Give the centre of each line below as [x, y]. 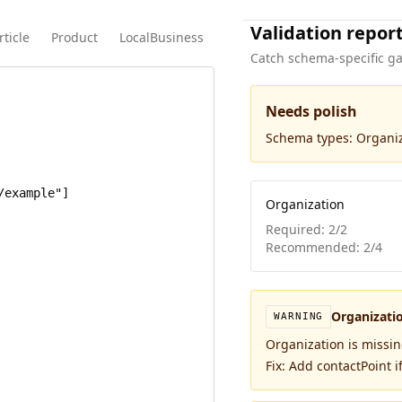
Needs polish [312, 111]
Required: [297, 229]
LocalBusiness [162, 37]
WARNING [299, 316]
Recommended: [315, 247]
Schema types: [311, 138]
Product [75, 37]
